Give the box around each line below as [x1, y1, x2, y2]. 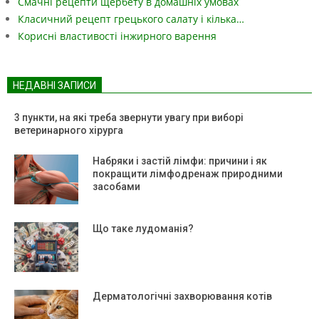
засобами [93, 180, 140, 192]
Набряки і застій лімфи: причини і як [93, 155, 267, 167]
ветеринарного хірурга [14, 124, 125, 136]
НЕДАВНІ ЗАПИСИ [13, 79, 96, 91]
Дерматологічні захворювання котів [93, 290, 272, 302]
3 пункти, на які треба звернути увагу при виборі [14, 111, 244, 123]
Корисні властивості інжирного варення [18, 28, 216, 43]
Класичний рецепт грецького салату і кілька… [18, 11, 244, 26]
